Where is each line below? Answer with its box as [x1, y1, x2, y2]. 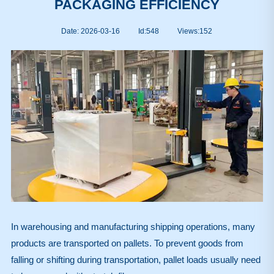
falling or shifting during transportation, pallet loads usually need [10, 254, 261, 265]
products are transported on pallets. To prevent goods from [10, 237, 243, 248]
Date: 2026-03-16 [61, 27, 120, 35]
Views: [177, 27, 200, 35]
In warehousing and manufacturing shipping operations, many [10, 221, 255, 232]
